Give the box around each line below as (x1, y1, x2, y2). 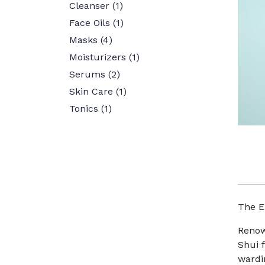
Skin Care (69, 86, 113, 97)
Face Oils (69, 17, 110, 28)
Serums (69, 69, 105, 80)
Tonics (69, 103, 98, 114)
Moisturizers (69, 51, 126, 63)
